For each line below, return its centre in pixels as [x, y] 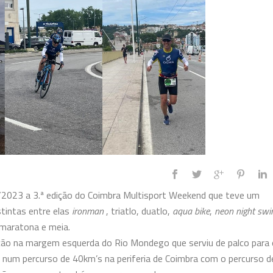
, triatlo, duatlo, [139, 211]
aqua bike [191, 211]
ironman [89, 211]
